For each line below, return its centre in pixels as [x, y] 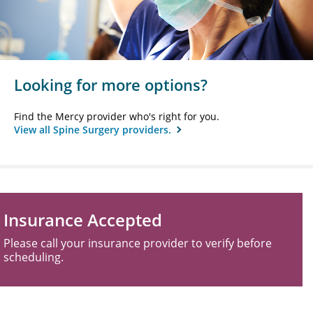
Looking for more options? [111, 85]
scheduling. [34, 257]
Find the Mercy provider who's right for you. [117, 117]
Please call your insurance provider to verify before [138, 243]
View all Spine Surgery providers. [94, 130]
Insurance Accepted [83, 220]
